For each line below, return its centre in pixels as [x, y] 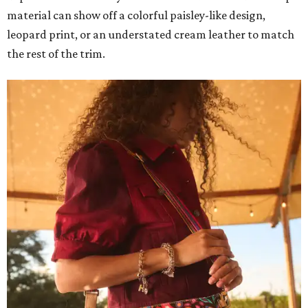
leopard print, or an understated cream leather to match [151, 35]
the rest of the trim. [56, 54]
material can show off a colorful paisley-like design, [136, 15]
